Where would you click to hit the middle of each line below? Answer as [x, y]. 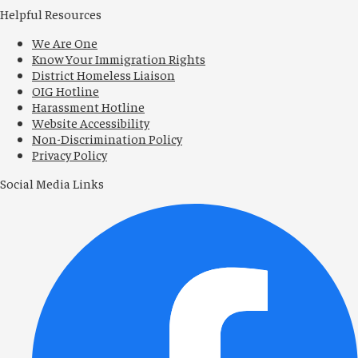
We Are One [65, 42]
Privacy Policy [70, 154]
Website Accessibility [91, 122]
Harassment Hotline [88, 106]
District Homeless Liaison [103, 74]
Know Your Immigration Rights [119, 58]
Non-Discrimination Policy [107, 138]
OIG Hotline [66, 90]
